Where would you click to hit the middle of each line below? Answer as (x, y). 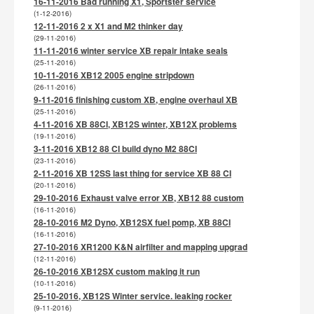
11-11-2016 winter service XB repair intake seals (131, 50)
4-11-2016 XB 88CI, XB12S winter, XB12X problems (135, 124)
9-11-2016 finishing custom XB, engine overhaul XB (136, 100)
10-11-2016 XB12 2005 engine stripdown (114, 75)
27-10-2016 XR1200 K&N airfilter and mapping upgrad (141, 247)
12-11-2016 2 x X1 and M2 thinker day (108, 26)
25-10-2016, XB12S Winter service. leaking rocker (133, 296)
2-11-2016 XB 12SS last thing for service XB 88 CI (132, 173)
